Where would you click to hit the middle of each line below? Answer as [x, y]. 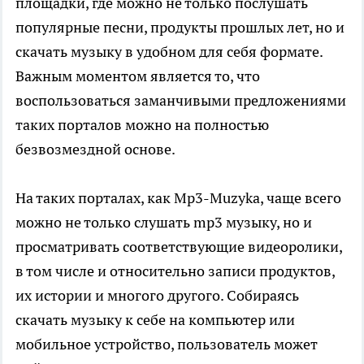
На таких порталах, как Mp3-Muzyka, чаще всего [178, 198]
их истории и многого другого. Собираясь [157, 296]
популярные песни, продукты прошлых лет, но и [180, 28]
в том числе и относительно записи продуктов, [175, 271]
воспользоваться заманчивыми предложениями [181, 101]
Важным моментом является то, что [138, 76]
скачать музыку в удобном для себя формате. [169, 52]
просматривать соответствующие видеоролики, [179, 247]
